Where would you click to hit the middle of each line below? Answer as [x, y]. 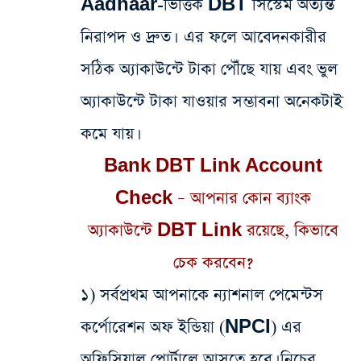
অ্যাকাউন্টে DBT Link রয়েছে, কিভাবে [213, 231]
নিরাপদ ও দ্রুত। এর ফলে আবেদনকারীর [203, 37]
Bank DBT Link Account [213, 166]
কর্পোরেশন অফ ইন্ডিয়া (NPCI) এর [191, 328]
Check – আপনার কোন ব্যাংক [213, 199]
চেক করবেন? [213, 263]
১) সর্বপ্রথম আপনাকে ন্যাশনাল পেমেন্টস [202, 295]
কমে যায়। [109, 134]
